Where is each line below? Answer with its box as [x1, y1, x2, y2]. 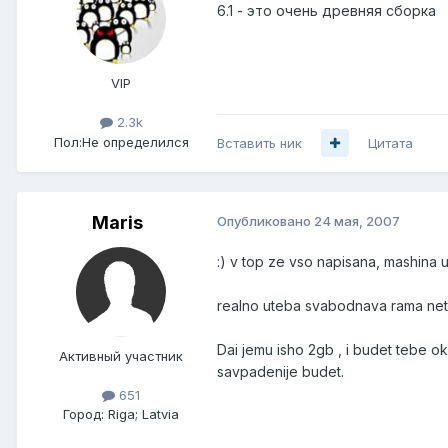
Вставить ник [217, 134, 302, 151]
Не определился [81, 133, 189, 150]
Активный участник [59, 347, 183, 364]
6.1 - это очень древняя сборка [217, 2, 436, 20]
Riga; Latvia [108, 405, 179, 422]
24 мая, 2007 [314, 212, 400, 229]
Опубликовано [217, 212, 314, 229]
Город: [63, 405, 104, 422]
